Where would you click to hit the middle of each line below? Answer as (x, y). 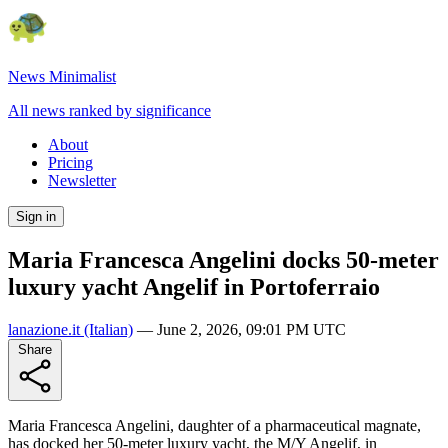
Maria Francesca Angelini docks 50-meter (223, 259)
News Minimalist (62, 76)
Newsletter (82, 180)
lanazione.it (44, 329)
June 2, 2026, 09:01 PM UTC (251, 329)
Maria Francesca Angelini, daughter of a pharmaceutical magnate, (214, 425)
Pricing (70, 162)
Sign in (36, 216)
